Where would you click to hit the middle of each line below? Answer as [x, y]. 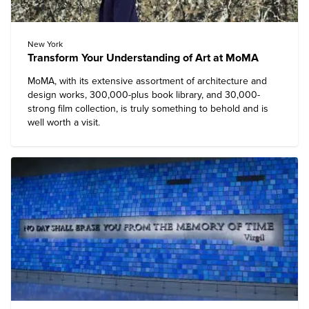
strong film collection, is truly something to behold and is [148, 109]
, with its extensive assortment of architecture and [161, 81]
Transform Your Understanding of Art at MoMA [143, 58]
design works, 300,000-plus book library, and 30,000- [144, 95]
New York [45, 44]
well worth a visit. [64, 122]
